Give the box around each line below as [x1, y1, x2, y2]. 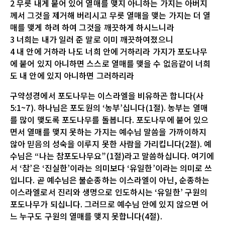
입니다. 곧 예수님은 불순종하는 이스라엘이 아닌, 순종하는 [10, 173, 210, 186]
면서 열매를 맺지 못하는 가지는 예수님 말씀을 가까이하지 [10, 125, 207, 138]
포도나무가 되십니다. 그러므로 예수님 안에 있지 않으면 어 [10, 197, 209, 210]
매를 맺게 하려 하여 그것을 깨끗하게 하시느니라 [10, 21, 174, 33]
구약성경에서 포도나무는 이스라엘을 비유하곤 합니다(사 [10, 89, 203, 101]
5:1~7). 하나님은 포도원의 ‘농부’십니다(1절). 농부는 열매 [10, 101, 208, 114]
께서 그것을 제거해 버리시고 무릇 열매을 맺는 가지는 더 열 [10, 9, 211, 21]
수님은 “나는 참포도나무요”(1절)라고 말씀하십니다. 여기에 [10, 149, 214, 162]
